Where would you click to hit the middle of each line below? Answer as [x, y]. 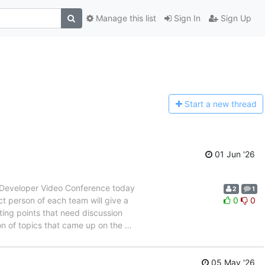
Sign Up [235, 18]
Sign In [186, 18]
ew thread [237, 104]
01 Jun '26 [234, 154]
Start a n [201, 104]
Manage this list [125, 18]
